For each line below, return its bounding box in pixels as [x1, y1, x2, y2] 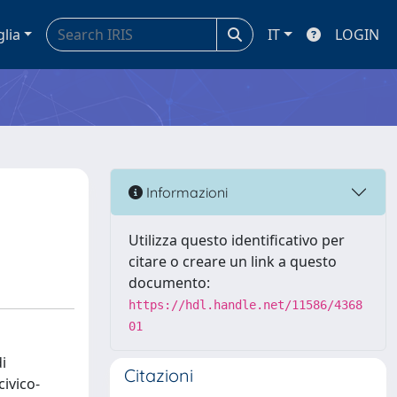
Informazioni [143, 183, 228, 201]
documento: [128, 273, 210, 292]
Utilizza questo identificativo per [128, 230, 345, 250]
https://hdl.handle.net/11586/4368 [128, 298, 362, 312]
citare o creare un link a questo [128, 252, 337, 271]
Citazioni [124, 364, 193, 386]
